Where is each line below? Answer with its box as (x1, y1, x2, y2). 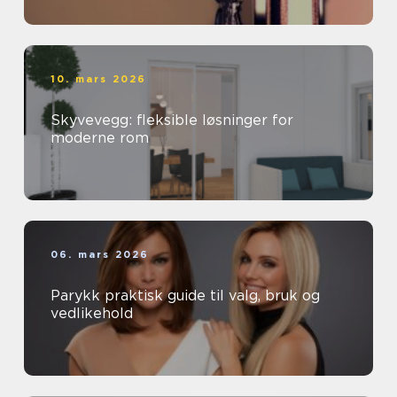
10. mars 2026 (51, 73, 147, 85)
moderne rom (51, 129, 149, 146)
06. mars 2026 (51, 248, 150, 261)
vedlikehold (51, 305, 133, 322)
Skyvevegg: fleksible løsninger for (51, 112, 293, 128)
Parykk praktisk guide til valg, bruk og (51, 287, 105, 304)
